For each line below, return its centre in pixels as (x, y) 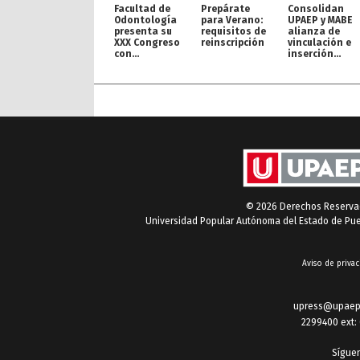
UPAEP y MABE (320, 20)
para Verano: (232, 20)
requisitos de (233, 32)
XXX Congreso (147, 43)
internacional (148, 77)
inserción (311, 54)
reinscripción (233, 43)
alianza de (314, 32)
